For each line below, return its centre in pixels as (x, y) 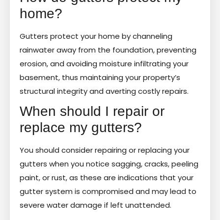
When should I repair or (92, 111)
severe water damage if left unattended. (96, 205)
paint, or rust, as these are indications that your (107, 177)
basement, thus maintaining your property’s (100, 77)
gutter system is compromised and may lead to (108, 191)
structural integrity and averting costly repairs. (104, 91)
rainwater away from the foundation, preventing (108, 50)
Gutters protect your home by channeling (96, 36)
